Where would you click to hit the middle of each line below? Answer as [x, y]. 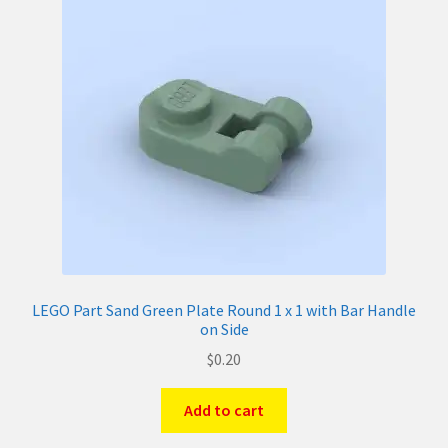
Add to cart [224, 410]
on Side [224, 328]
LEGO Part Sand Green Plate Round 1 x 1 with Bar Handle [224, 309]
